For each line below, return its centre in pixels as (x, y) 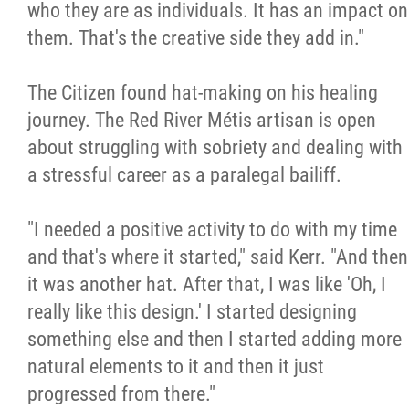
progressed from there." (121, 393)
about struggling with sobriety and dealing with (215, 147)
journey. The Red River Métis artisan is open (202, 120)
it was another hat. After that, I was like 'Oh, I (207, 284)
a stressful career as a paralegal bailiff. (184, 174)
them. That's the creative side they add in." (196, 37)
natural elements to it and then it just (176, 366)
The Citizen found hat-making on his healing (203, 92)
